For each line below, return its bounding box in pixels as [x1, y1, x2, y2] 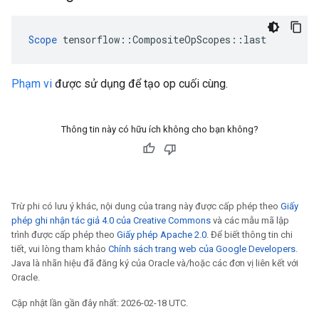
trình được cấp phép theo [11, 229, 117, 240]
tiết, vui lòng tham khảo [11, 244, 108, 254]
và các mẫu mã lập [211, 215, 289, 226]
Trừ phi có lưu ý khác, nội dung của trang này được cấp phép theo [11, 201, 281, 211]
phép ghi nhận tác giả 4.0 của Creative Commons [11, 215, 211, 226]
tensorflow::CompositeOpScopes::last [57, 33, 266, 46]
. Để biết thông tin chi [206, 229, 293, 240]
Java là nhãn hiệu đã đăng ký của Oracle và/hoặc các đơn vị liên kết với [11, 258, 298, 268]
